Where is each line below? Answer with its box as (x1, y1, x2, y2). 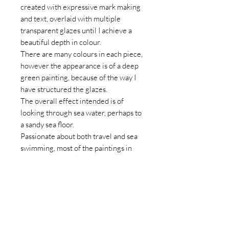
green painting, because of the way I (20, 73, 136, 82)
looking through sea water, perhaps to (20, 108, 142, 118)
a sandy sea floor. (20, 120, 77, 129)
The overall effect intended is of (20, 96, 124, 106)
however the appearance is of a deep (20, 61, 139, 71)
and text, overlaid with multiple (20, 14, 121, 24)
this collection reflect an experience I (20, 155, 140, 165)
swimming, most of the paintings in (20, 143, 132, 153)
